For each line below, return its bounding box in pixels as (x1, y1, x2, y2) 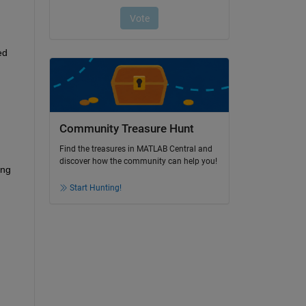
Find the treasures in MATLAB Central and (59, 144, 212, 154)
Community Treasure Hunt (59, 122, 194, 135)
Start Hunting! (69, 183, 122, 193)
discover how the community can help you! (59, 156, 217, 167)
